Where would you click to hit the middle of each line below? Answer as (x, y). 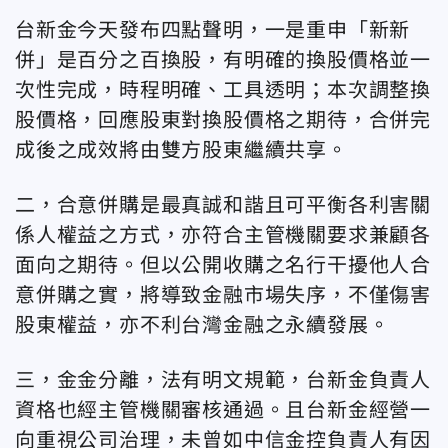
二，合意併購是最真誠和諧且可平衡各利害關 (223, 204)
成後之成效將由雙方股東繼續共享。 (181, 149)
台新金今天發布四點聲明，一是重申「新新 (213, 29)
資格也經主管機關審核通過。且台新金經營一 (223, 409)
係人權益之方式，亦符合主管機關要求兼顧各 (223, 234)
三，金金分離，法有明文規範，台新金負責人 (223, 379)
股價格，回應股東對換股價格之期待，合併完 (223, 119)
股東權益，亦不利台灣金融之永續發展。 (202, 324)
